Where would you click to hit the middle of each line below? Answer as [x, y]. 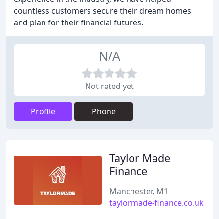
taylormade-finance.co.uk [157, 203]
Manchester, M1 [139, 191]
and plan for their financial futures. [78, 22]
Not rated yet [109, 86]
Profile [43, 111]
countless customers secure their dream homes [102, 11]
